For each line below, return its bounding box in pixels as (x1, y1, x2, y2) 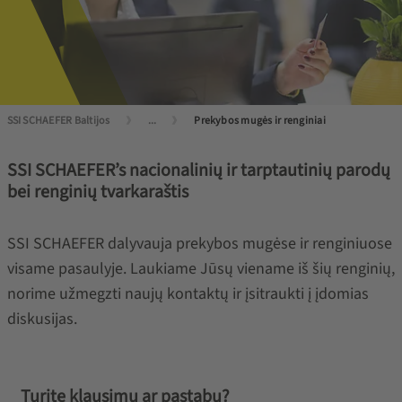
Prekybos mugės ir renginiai (194, 113, 326, 128)
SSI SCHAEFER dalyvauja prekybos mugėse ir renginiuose (6, 232, 392, 255)
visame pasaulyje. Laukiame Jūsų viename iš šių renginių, (6, 258, 395, 280)
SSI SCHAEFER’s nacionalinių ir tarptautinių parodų (6, 158, 390, 183)
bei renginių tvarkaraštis (6, 179, 188, 205)
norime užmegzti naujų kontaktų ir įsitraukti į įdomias (6, 283, 369, 305)
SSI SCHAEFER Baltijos (6, 113, 110, 128)
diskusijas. (6, 308, 77, 330)
